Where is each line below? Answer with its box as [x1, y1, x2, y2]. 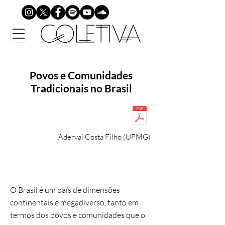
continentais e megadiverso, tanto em [10, 197, 139, 207]
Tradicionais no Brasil [30, 82, 132, 94]
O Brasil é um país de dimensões [10, 185, 120, 195]
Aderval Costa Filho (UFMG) [58, 132, 151, 142]
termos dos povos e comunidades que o [10, 210, 145, 220]
